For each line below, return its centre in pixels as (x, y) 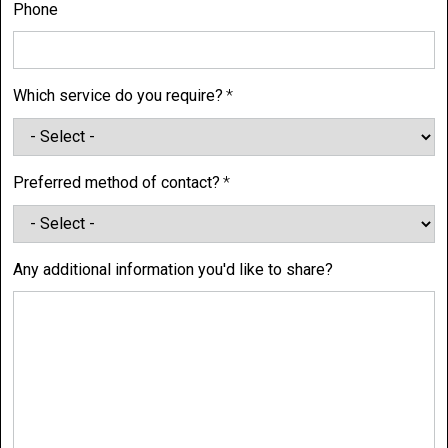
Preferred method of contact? (116, 182)
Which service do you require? (118, 96)
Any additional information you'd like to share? (173, 269)
